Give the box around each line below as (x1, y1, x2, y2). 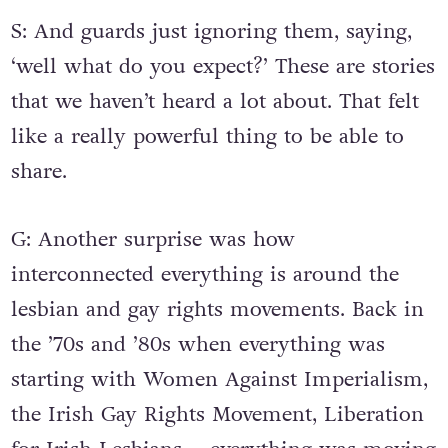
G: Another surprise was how (10, 224, 295, 254)
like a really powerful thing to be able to (10, 121, 404, 151)
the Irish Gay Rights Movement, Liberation (10, 399, 424, 429)
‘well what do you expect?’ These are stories (10, 51, 435, 81)
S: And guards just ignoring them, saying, (10, 16, 412, 46)
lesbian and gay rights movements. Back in (10, 294, 424, 324)
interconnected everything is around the (10, 259, 399, 289)
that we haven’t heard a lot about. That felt (10, 86, 419, 116)
